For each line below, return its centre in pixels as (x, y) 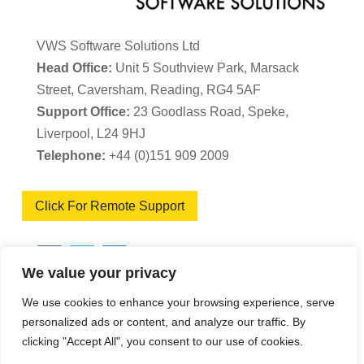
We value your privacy (99, 273)
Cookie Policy (272, 343)
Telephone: (71, 156)
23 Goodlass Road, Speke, (209, 112)
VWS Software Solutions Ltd (118, 46)
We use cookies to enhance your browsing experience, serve (178, 302)
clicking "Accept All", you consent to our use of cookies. (162, 341)
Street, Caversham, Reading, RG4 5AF (148, 90)
